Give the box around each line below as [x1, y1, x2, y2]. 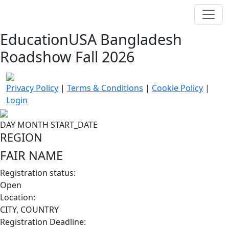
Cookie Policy [152, 82, 203, 94]
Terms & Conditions [67, 82, 143, 94]
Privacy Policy [6, 82, 58, 94]
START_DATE [51, 119, 98, 130]
